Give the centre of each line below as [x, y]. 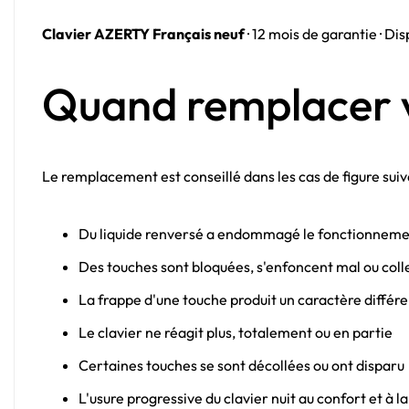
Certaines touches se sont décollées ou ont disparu [241, 366]
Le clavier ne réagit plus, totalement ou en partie [236, 333]
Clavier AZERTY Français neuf [143, 33]
